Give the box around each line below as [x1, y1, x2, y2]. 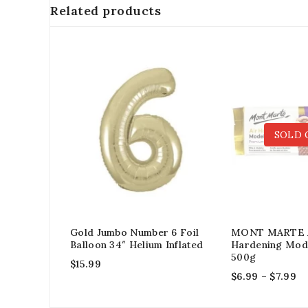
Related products [50, 3, 161, 19]
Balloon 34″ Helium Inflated [70, 239, 203, 252]
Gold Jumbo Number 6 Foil [70, 226, 199, 239]
